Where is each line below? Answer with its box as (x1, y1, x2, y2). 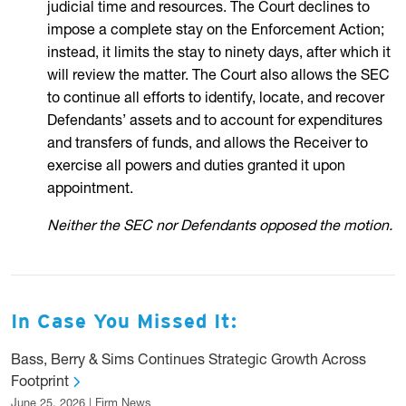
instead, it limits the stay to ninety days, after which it (47, 46, 391, 61)
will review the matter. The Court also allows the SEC (47, 69, 390, 83)
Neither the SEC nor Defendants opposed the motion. (47, 219, 392, 234)
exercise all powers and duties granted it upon (47, 159, 345, 174)
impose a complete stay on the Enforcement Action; (47, 24, 384, 38)
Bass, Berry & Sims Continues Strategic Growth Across (11, 353, 366, 368)
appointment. (47, 182, 133, 197)
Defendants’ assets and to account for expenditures (47, 114, 382, 129)
